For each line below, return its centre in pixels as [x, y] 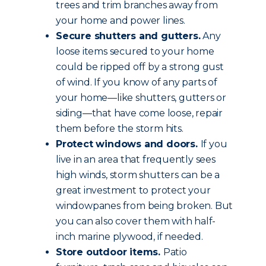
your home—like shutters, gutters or [141, 98]
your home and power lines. [121, 20]
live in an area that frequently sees [136, 159]
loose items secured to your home [135, 51]
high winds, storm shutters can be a [138, 175]
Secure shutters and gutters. [128, 36]
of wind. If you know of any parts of [137, 82]
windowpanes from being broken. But [145, 206]
